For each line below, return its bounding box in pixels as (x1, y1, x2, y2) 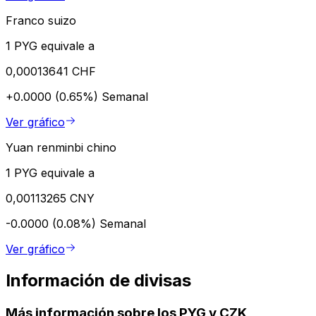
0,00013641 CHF (6, 63, 96, 78)
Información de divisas (6, 269, 191, 291)
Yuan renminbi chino (6, 140, 116, 154)
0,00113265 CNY (6, 190, 95, 205)
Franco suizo (6, 13, 76, 28)
